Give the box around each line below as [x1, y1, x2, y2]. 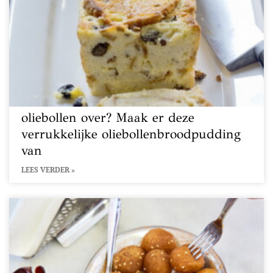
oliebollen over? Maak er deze [21, 110, 194, 126]
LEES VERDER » [21, 165, 75, 174]
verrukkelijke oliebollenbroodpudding [21, 126, 241, 142]
